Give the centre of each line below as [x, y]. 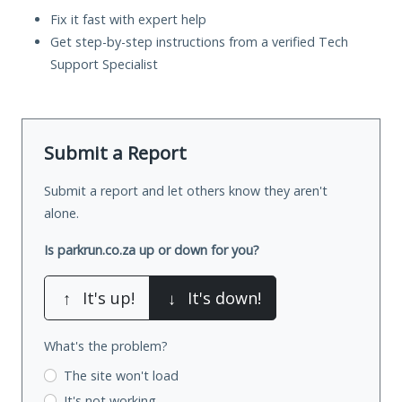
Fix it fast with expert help [128, 19]
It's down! [224, 297]
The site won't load [121, 375]
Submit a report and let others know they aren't [186, 190]
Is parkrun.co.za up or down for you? [152, 249]
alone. [61, 213]
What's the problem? [106, 345]
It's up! [109, 297]
